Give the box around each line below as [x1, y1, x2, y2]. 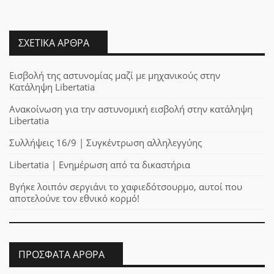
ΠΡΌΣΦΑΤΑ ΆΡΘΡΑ [18, 248, 105, 262]
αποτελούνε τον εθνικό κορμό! [9, 191, 139, 204]
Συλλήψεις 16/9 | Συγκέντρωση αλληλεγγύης [9, 136, 202, 149]
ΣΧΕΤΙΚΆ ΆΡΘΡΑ [18, 35, 89, 50]
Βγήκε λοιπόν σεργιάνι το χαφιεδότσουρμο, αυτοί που [9, 180, 242, 193]
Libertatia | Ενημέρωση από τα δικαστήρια [9, 158, 190, 171]
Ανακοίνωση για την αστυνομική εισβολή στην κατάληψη [9, 102, 253, 115]
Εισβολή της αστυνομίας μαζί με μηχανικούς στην [9, 68, 220, 81]
